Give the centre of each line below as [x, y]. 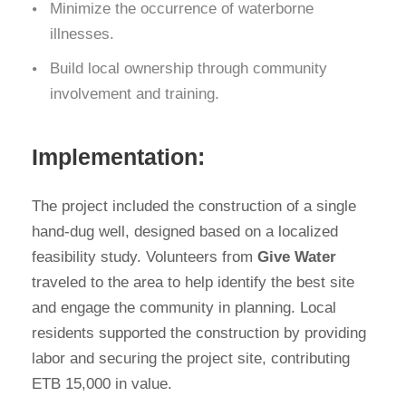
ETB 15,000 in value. [102, 384]
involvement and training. [135, 94]
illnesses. [82, 34]
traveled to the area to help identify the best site [193, 283]
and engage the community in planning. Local [184, 308]
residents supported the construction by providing [199, 333]
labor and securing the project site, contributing [191, 359]
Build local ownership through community [188, 69]
